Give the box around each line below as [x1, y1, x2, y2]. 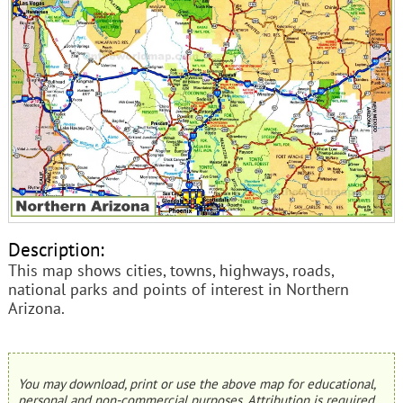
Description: [7, 237, 104, 263]
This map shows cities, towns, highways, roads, [7, 260, 334, 282]
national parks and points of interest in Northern [7, 279, 349, 300]
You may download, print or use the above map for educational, [17, 375, 375, 393]
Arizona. [7, 298, 65, 319]
